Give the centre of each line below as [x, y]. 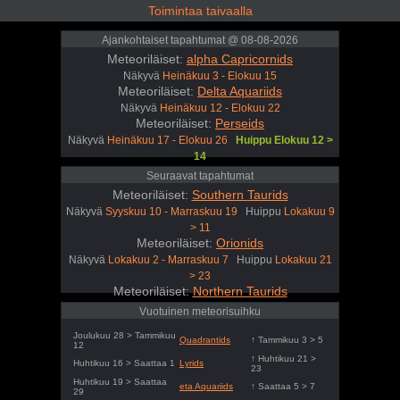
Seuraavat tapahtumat [200, 176]
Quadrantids [205, 340]
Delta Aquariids [240, 91]
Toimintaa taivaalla [200, 11]
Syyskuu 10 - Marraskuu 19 [171, 211]
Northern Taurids [240, 291]
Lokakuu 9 [309, 211]
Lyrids [192, 363]
